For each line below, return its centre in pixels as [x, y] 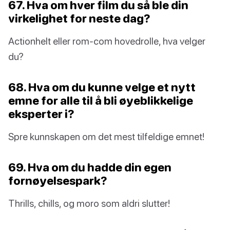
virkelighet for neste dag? [79, 18]
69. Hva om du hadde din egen [90, 167]
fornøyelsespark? [58, 181]
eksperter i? [41, 114]
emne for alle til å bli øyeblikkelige [101, 101]
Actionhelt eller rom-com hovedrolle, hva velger [107, 41]
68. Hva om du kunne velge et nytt [102, 87]
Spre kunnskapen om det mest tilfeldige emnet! [106, 137]
